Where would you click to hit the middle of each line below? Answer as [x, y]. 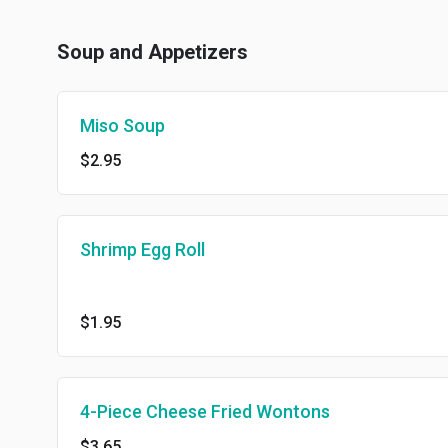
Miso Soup [122, 125]
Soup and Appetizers [152, 52]
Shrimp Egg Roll [142, 249]
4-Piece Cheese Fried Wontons [205, 411]
